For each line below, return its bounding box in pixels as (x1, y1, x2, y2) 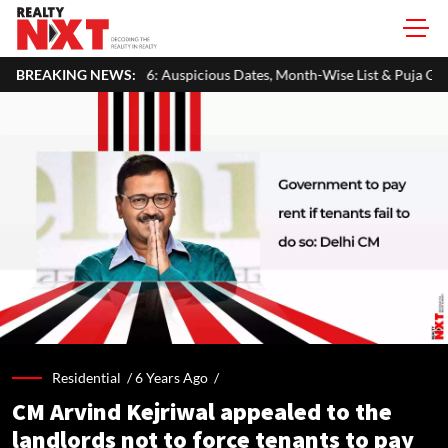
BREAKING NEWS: (16, 66, 136, 83)
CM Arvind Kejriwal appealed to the (12, 398, 392, 427)
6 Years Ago (135, 369, 208, 386)
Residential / (52, 369, 135, 386)
